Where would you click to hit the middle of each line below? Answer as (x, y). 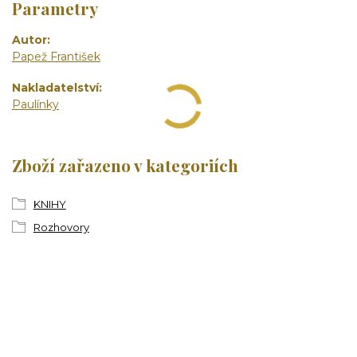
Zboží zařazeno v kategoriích (125, 165)
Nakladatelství (55, 87)
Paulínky (35, 104)
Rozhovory (61, 227)
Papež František (56, 57)
